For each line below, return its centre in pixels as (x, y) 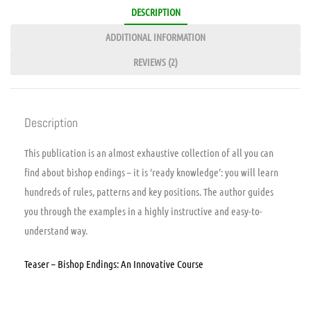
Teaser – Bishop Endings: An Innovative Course (114, 263)
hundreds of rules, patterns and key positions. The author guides (149, 191)
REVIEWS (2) (155, 61)
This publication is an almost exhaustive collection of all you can (149, 152)
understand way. (56, 230)
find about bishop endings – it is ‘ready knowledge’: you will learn (151, 172)
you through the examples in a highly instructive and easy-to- (143, 211)
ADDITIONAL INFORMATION (155, 36)
